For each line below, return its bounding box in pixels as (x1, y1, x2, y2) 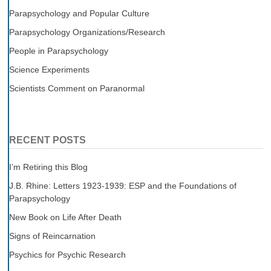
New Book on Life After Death (8, 212, 122, 222)
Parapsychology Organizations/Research (8, 27, 165, 37)
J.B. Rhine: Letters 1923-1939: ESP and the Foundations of (8, 180, 237, 191)
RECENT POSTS (8, 134, 86, 145)
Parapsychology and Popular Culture (8, 8, 149, 18)
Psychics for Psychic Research (8, 249, 126, 260)
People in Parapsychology (8, 45, 108, 56)
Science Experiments (8, 64, 90, 74)
